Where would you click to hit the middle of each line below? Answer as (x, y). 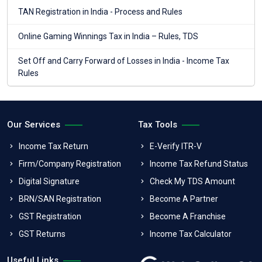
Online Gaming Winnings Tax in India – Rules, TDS (108, 37)
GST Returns (42, 234)
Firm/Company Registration (70, 164)
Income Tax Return (54, 146)
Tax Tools (158, 125)
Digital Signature (49, 182)
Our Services (34, 125)
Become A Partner (184, 199)
